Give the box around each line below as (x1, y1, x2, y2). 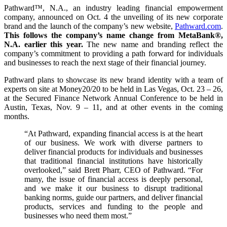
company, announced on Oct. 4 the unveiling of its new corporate (4, 12, 223, 21)
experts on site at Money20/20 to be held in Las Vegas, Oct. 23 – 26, (4, 84, 223, 93)
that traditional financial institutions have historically (24, 156, 203, 165)
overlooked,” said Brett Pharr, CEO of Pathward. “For (24, 165, 203, 174)
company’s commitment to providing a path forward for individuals (4, 49, 223, 58)
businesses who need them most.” (24, 211, 132, 220)
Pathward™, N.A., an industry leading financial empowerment (4, 3, 223, 12)
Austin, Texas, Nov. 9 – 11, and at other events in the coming (4, 102, 223, 111)
